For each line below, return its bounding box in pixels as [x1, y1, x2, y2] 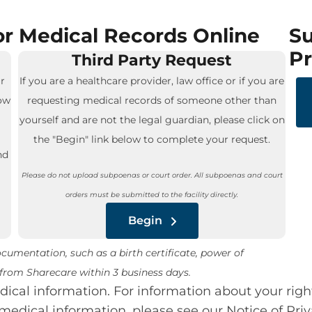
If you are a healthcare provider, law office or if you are [19, 74, 285, 87]
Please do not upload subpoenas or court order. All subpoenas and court [21, 171, 283, 180]
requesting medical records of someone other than [27, 93, 277, 107]
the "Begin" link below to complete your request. [33, 132, 271, 146]
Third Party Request [72, 50, 233, 70]
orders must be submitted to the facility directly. [65, 190, 239, 200]
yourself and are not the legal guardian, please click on [19, 113, 285, 126]
